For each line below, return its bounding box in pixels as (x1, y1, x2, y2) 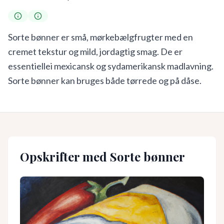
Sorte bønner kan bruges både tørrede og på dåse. (8, 75, 201, 86)
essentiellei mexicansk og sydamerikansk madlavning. (8, 60, 213, 71)
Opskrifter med (20, 148, 110, 164)
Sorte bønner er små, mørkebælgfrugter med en (8, 31, 193, 42)
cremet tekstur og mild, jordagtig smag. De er (8, 46, 182, 57)
